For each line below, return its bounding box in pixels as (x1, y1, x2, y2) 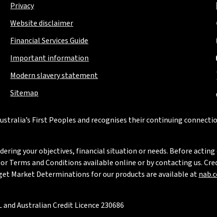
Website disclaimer (10, 18, 74, 29)
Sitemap (10, 88, 39, 98)
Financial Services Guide (10, 35, 89, 46)
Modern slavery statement (10, 70, 98, 81)
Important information (10, 53, 89, 63)
